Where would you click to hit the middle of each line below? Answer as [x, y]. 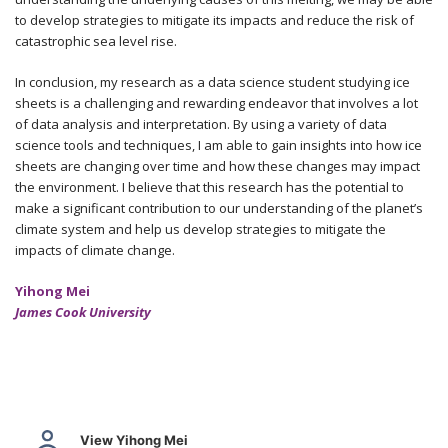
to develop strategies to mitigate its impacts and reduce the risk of [214, 20]
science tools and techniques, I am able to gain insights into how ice [218, 145]
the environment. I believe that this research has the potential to [209, 187]
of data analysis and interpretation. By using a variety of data [201, 124]
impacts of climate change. [95, 250]
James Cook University [83, 312]
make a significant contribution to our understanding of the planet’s [219, 208]
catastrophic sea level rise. [96, 41]
